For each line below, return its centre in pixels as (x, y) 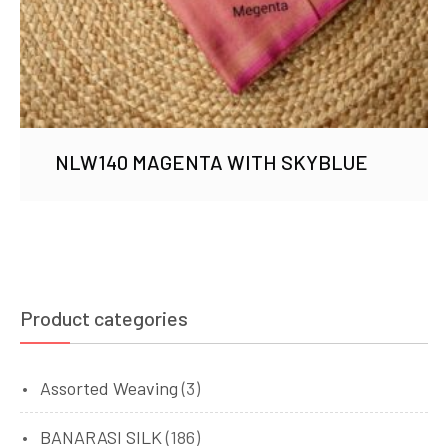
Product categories (104, 318)
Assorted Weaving (109, 388)
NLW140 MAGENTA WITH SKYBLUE (211, 162)
